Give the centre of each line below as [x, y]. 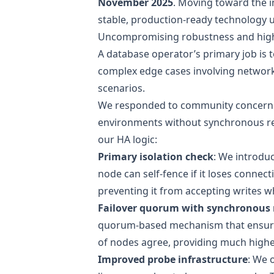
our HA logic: [128, 139]
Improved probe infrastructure [173, 259]
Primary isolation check [156, 156]
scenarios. [121, 88]
